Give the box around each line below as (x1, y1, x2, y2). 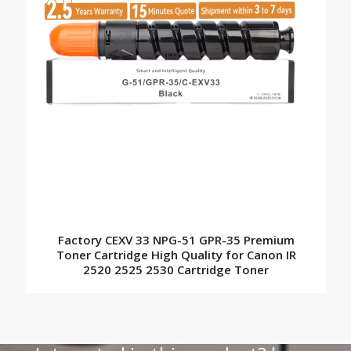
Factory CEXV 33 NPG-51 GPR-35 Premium (57, 232, 295, 248)
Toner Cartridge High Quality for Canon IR (56, 247, 296, 263)
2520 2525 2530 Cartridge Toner (83, 262, 270, 278)
